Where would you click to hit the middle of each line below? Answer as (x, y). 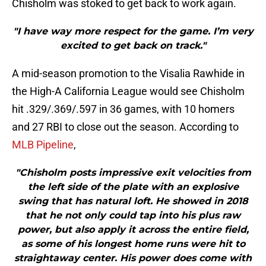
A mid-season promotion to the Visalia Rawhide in (128, 74)
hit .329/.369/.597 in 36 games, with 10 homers (123, 109)
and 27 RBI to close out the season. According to (125, 127)
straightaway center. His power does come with (133, 258)
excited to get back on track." (133, 46)
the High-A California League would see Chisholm (128, 91)
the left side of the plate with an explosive (133, 187)
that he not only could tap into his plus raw (133, 216)
